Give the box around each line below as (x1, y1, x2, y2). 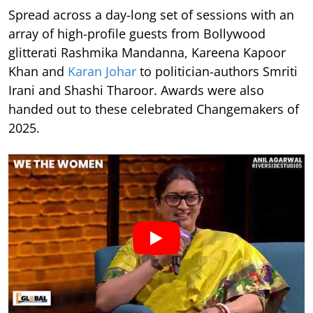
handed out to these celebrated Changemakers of (8, 101, 299, 118)
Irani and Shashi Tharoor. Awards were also (8, 82, 264, 99)
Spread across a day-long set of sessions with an (8, 6, 294, 24)
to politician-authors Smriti (136, 63, 298, 80)
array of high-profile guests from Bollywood (8, 25, 265, 43)
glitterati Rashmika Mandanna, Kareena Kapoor (8, 44, 286, 61)
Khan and (8, 63, 68, 80)
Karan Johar (68, 63, 136, 80)
